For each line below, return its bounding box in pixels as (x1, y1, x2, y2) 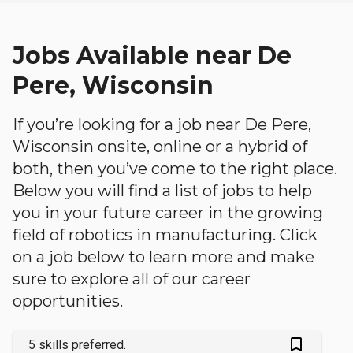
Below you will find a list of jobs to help (13, 181, 312, 200)
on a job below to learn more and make (13, 247, 314, 266)
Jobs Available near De (13, 41, 292, 70)
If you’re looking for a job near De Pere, (13, 115, 311, 134)
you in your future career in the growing (13, 203, 323, 222)
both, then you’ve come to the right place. (13, 159, 337, 178)
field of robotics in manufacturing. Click (13, 225, 318, 244)
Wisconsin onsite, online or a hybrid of (13, 137, 307, 156)
